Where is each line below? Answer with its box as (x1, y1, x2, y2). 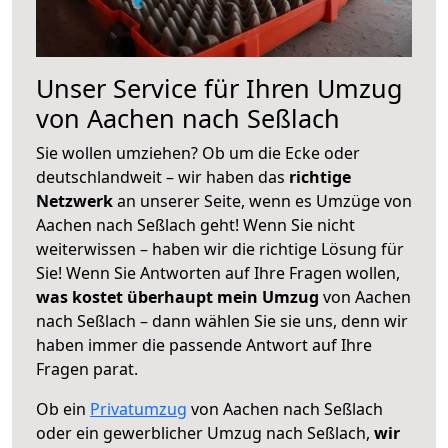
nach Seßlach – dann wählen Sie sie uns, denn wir (36, 309, 408, 332)
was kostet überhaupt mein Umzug (36, 285, 319, 308)
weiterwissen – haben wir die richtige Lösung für (36, 237, 404, 260)
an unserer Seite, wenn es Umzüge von (117, 189, 412, 212)
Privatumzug (90, 397, 187, 420)
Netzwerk (36, 189, 117, 212)
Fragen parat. (36, 357, 138, 380)
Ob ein (36, 397, 90, 420)
